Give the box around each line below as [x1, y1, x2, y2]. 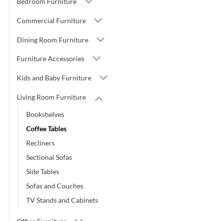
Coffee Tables [26, 124, 67, 133]
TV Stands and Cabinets [26, 196, 98, 205]
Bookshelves [26, 110, 64, 119]
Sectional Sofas [26, 153, 72, 162]
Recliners [26, 139, 55, 147]
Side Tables [26, 167, 59, 176]
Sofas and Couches [26, 182, 83, 190]
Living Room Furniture [17, 92, 86, 101]
